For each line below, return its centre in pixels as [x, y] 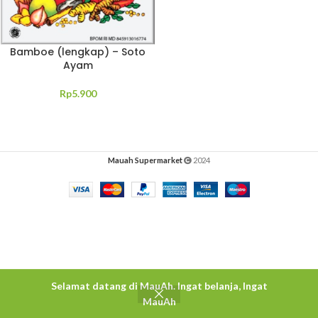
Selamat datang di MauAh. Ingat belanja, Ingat [159, 286]
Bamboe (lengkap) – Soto [78, 51]
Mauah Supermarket [145, 160]
